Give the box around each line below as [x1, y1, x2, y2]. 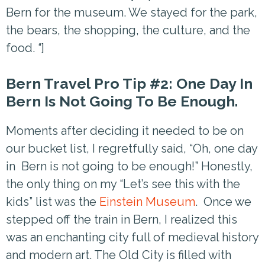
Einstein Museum [99, 195, 195, 209]
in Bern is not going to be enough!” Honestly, [6, 159, 253, 173]
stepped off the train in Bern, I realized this [6, 212, 237, 227]
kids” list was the [6, 195, 99, 209]
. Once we [195, 195, 251, 209]
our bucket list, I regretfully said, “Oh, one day [6, 141, 257, 156]
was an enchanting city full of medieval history [6, 230, 258, 244]
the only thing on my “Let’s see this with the [6, 177, 240, 191]
